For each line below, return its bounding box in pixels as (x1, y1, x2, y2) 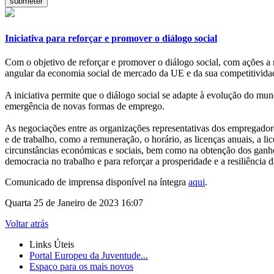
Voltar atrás (5, 218, 48, 229)
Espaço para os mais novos (29, 261, 133, 272)
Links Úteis (29, 239, 74, 250)
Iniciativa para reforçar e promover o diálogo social (5, 32, 217, 43)
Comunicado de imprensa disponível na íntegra (5, 176, 188, 187)
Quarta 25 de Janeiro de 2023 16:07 (5, 197, 143, 208)
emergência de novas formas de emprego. (5, 100, 165, 111)
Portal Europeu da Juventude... (29, 250, 148, 261)
